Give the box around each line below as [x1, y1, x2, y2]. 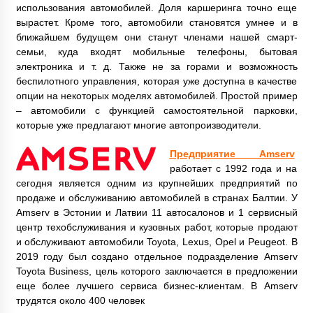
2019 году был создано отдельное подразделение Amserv [15, 251, 298, 263]
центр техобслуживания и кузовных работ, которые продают [15, 221, 298, 233]
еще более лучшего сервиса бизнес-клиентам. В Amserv [15, 280, 298, 292]
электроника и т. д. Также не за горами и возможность [15, 61, 298, 73]
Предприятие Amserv [169, 148, 295, 160]
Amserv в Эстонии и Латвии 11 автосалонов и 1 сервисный [15, 207, 298, 219]
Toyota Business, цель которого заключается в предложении [15, 265, 298, 277]
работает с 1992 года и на [169, 163, 298, 175]
